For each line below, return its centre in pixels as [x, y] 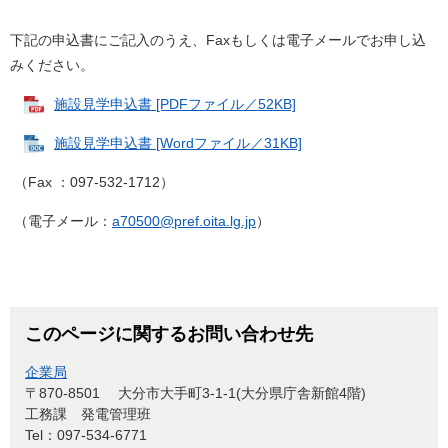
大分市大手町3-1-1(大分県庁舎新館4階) [242, 392]
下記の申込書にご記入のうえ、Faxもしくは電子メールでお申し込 [218, 39]
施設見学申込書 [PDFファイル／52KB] [175, 103]
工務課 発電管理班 [88, 413]
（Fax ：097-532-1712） [92, 181]
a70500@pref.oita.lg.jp [184, 220]
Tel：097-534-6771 [86, 434]
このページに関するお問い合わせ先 [169, 333]
